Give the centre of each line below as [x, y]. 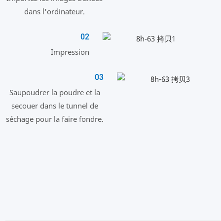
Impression [70, 52]
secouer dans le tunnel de [55, 106]
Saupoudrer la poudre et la [55, 92]
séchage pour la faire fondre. [55, 119]
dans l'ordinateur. [55, 12]
